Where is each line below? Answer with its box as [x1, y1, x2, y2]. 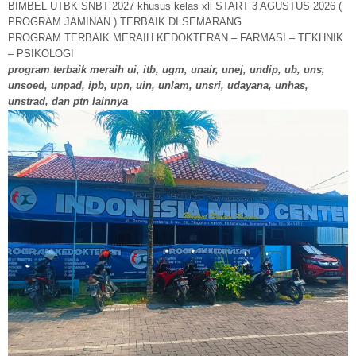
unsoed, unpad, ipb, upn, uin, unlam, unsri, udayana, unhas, [8, 79, 308, 91]
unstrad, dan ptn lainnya [8, 95, 128, 107]
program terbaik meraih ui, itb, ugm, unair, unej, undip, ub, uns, [8, 64, 325, 75]
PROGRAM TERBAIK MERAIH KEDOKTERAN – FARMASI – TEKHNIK [8, 32, 343, 44]
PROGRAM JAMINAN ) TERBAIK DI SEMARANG [8, 16, 242, 28]
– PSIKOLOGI [8, 48, 74, 60]
